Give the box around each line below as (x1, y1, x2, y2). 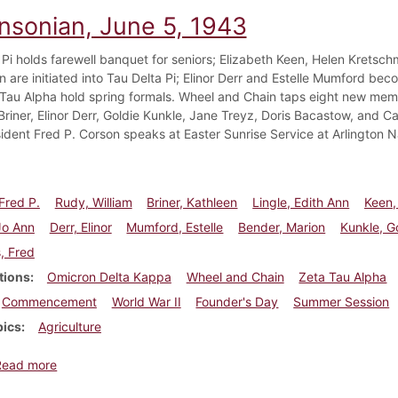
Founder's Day (195, 293, 279, 309)
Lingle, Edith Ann (252, 194, 350, 210)
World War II (111, 293, 181, 309)
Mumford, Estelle (126, 219, 224, 235)
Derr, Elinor (49, 219, 112, 235)
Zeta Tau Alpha (298, 268, 387, 284)
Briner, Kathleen (147, 194, 238, 210)
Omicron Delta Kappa (46, 268, 171, 284)
